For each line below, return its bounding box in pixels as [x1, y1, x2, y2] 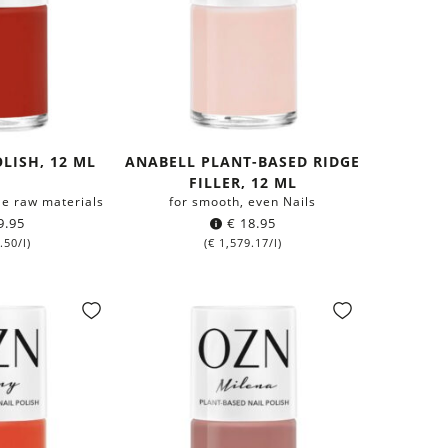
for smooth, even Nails [169, 192, 317, 210]
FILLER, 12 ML [188, 172, 297, 192]
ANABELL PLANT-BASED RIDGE [125, 151, 361, 171]
